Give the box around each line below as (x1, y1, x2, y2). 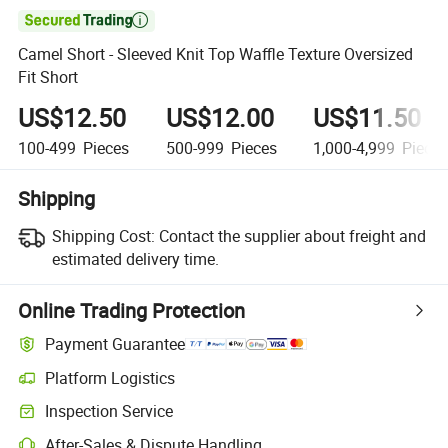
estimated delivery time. (51, 247, 219, 270)
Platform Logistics (45, 366, 176, 389)
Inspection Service (45, 400, 174, 423)
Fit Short (18, 66, 79, 89)
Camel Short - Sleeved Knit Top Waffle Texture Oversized (18, 43, 414, 66)
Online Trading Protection (18, 296, 246, 324)
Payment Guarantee (45, 333, 186, 356)
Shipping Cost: (51, 224, 155, 247)
